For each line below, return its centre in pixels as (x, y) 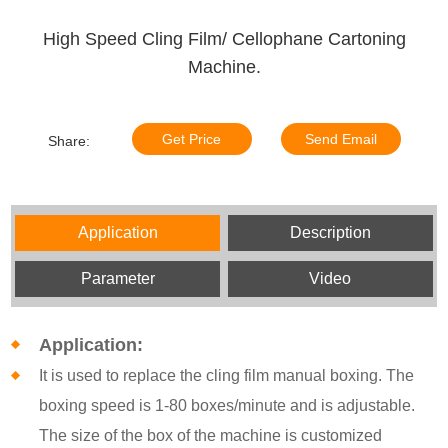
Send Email (340, 138)
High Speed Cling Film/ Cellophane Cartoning (224, 38)
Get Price (191, 138)
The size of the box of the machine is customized (211, 435)
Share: (68, 140)
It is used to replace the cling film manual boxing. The (227, 375)
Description (330, 232)
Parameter (117, 278)
